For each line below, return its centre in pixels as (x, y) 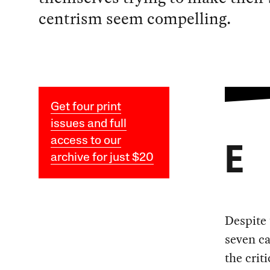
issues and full (88, 124)
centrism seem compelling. (134, 18)
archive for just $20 (102, 158)
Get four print (86, 107)
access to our (86, 141)
